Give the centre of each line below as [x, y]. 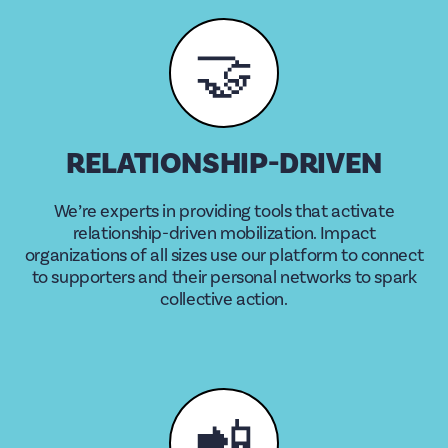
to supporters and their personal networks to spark [224, 277]
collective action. [224, 299]
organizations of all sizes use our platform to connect [224, 255]
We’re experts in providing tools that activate [224, 211]
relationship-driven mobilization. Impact [224, 233]
